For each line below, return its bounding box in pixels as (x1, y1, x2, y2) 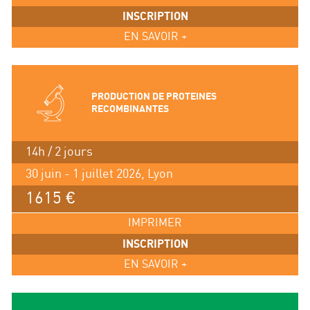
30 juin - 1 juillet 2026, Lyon (25, 167, 173, 181)
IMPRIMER (128, 217, 182, 229)
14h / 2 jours (25, 145, 93, 158)
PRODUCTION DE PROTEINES (91, 91, 217, 102)
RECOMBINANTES (91, 103, 169, 114)
